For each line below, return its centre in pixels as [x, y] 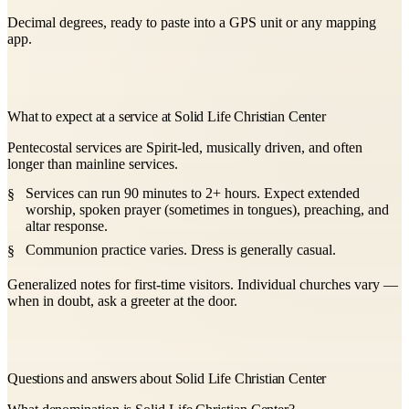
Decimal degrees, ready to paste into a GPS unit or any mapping [192, 23]
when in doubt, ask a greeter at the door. [122, 300]
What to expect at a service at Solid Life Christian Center [167, 116]
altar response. [67, 225]
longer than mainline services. [93, 163]
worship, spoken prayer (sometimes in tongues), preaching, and [207, 209]
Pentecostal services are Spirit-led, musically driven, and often [185, 147]
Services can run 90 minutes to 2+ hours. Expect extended [193, 193]
